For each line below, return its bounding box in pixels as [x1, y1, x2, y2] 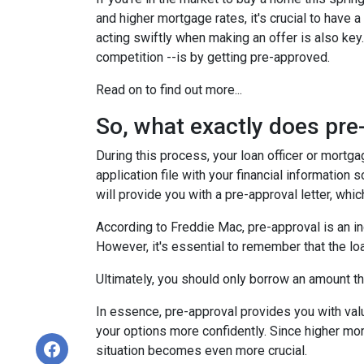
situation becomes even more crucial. [96, 343, 307, 358]
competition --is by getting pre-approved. [96, 50, 330, 65]
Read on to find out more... [96, 82, 242, 97]
